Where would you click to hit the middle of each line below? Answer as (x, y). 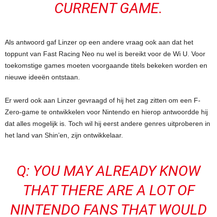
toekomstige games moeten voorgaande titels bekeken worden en (106, 65)
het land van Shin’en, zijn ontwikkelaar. (64, 135)
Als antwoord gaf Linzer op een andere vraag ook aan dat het (99, 42)
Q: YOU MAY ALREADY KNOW (108, 171)
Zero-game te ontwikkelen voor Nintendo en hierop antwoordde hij (106, 112)
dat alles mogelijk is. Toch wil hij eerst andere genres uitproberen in (108, 124)
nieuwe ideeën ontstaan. (42, 77)
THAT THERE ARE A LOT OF (108, 190)
